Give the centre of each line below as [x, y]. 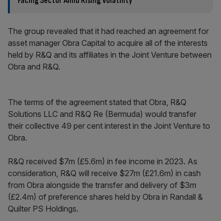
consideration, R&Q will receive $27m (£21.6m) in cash [104, 173]
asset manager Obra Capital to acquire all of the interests [108, 43]
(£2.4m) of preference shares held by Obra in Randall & [105, 197]
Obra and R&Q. [34, 67]
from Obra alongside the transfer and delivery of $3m [102, 185]
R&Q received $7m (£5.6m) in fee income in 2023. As [103, 161]
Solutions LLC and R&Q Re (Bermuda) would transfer [102, 114]
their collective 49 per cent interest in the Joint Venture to [109, 126]
